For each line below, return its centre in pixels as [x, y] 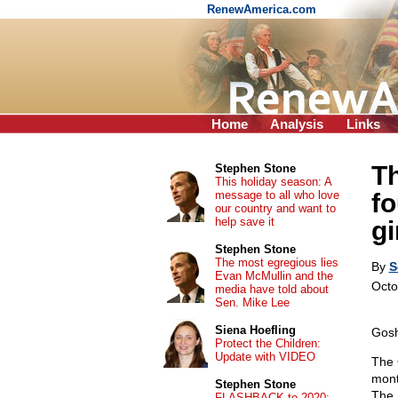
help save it [244, 222]
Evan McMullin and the [274, 276]
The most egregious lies [276, 263]
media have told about [271, 289]
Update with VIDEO [265, 357]
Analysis [297, 124]
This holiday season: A [273, 182]
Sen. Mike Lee [252, 302]
